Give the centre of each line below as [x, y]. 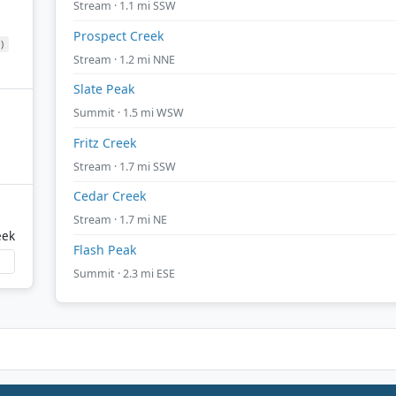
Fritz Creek [105, 142]
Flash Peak [105, 249]
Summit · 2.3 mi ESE [124, 273]
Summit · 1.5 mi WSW [129, 113]
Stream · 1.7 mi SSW [125, 166]
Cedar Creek [110, 196]
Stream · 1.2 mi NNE [124, 59]
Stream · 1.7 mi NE [120, 220]
